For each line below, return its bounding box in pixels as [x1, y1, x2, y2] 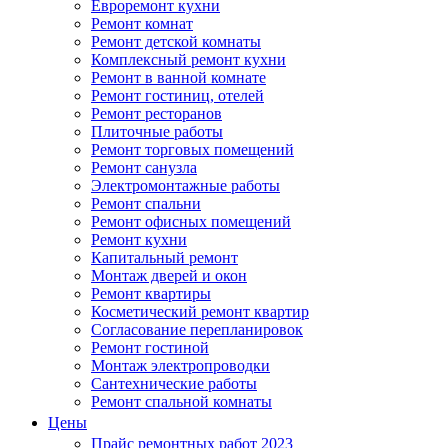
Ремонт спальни [91, 194, 201, 212]
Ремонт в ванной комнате [91, 68, 266, 86]
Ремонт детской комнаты [91, 32, 261, 50]
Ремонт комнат [91, 14, 193, 32]
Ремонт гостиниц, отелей [91, 86, 264, 104]
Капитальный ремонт [91, 248, 238, 266]
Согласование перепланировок [91, 320, 303, 338]
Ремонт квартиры [91, 284, 211, 302]
